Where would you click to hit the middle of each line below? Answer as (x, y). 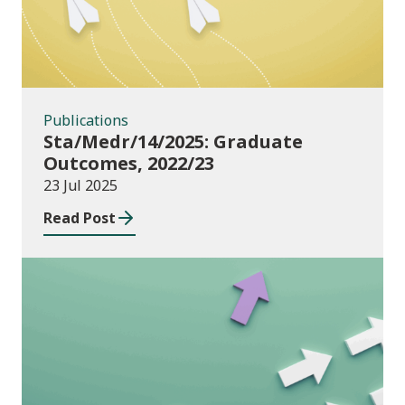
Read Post (80, 218)
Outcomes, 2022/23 (129, 164)
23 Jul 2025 (80, 186)
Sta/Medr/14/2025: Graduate (173, 142)
